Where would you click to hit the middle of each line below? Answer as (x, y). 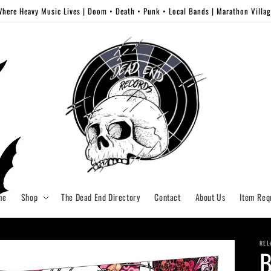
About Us (210, 197)
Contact (168, 197)
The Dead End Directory (101, 197)
